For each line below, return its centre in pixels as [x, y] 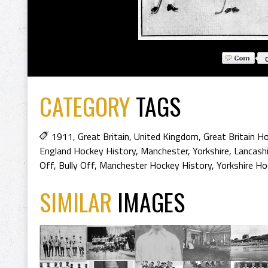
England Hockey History [88, 151]
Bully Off [77, 165]
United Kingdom [166, 136]
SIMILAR [78, 202]
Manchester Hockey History [156, 165]
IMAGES [151, 202]
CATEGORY [85, 106]
